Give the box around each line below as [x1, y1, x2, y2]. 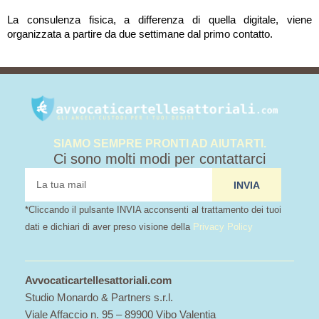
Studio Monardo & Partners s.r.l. [25, 292, 173, 304]
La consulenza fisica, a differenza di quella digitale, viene [7, 14, 312, 26]
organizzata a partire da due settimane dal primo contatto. [7, 28, 273, 40]
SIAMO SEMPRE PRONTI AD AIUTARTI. [53, 137, 266, 150]
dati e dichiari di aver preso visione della [25, 221, 193, 233]
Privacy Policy [193, 221, 253, 233]
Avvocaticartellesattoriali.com [25, 275, 172, 287]
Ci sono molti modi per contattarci [53, 151, 266, 167]
